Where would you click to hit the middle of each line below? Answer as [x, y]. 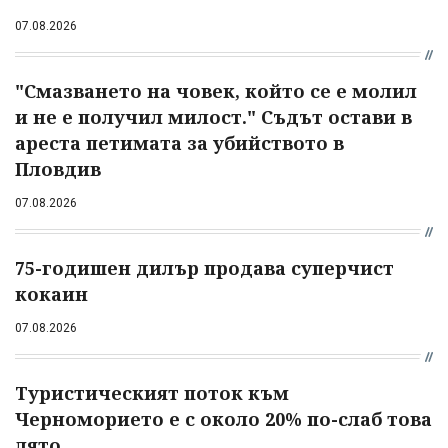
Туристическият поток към [152, 393]
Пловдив [58, 169]
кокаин [51, 294]
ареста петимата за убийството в [179, 143]
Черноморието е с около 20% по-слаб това [223, 419]
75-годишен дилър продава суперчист [204, 268]
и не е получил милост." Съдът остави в [213, 117]
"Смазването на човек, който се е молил [216, 91]
